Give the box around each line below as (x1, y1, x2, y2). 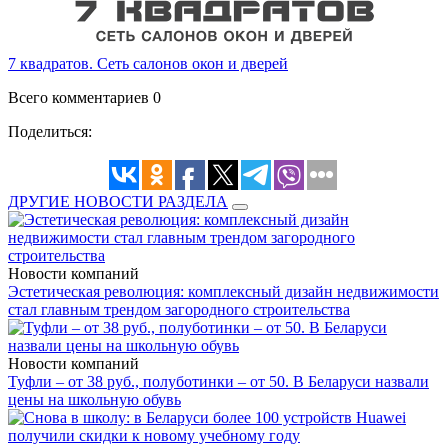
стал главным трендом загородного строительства (8, 301, 350, 319)
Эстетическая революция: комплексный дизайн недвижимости (8, 283, 439, 301)
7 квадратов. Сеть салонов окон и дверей (8, 55, 288, 73)
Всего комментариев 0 (8, 89, 161, 107)
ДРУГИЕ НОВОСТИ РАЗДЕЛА (8, 193, 228, 211)
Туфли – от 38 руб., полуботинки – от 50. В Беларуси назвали (8, 373, 429, 391)
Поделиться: (8, 123, 92, 141)
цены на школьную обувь (8, 391, 181, 409)
